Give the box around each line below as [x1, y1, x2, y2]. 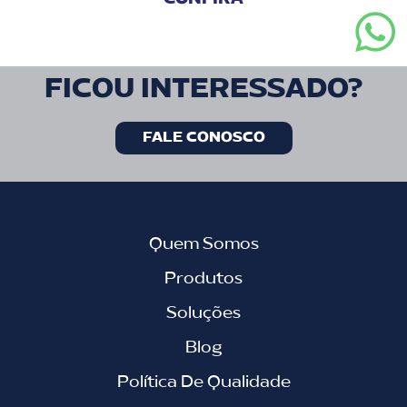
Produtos [164, 270, 243, 287]
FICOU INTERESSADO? [45, 75, 362, 104]
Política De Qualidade [116, 373, 291, 391]
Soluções [166, 304, 241, 322]
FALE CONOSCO [142, 130, 265, 145]
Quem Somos [148, 235, 259, 253]
